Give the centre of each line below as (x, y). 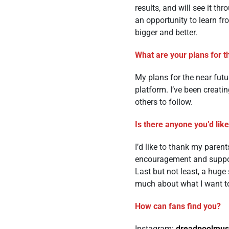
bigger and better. (166, 32)
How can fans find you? (178, 206)
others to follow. (164, 102)
